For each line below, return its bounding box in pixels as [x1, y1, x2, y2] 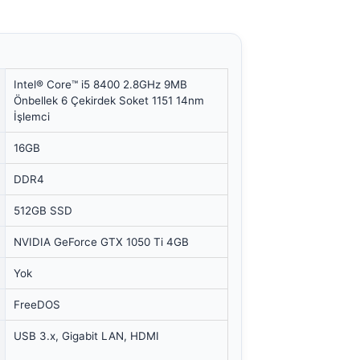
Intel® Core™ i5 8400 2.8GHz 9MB [14, 78, 188, 92]
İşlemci [14, 110, 51, 124]
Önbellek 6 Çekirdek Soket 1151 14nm [14, 94, 205, 108]
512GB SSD [14, 204, 73, 218]
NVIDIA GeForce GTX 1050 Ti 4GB [14, 235, 190, 249]
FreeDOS [14, 298, 61, 312]
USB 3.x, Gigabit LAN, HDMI [14, 329, 160, 343]
